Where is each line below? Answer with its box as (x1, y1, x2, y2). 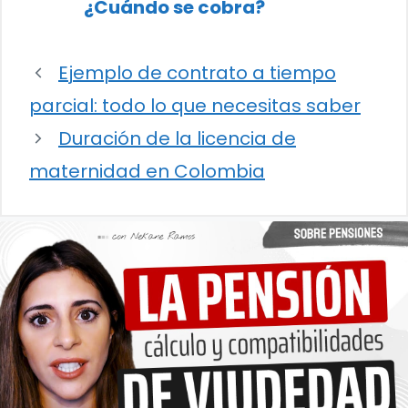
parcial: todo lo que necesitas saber (29, 93, 361, 119)
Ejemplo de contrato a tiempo (58, 60, 336, 87)
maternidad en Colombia (29, 158, 265, 185)
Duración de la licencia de (58, 126, 296, 152)
